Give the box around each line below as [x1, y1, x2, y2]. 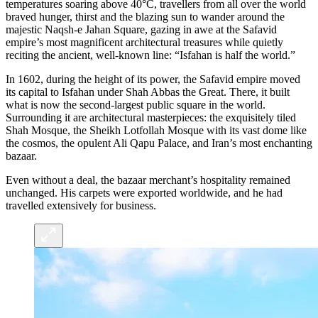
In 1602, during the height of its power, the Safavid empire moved [6, 72, 300, 85]
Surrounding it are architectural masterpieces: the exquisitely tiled [6, 111, 296, 124]
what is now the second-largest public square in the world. [6, 98, 265, 111]
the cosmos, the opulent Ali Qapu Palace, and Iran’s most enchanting [6, 136, 312, 149]
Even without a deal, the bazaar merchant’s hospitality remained [6, 173, 290, 186]
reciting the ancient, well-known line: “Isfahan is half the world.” [6, 48, 295, 61]
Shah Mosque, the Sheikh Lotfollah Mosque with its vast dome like [6, 124, 307, 136]
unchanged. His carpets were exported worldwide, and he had [6, 186, 283, 199]
